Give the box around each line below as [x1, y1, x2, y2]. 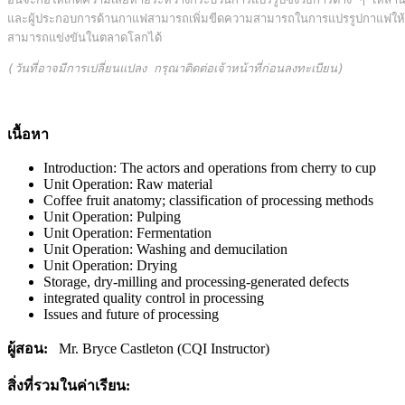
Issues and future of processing [43, 306, 219, 322]
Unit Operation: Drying [43, 257, 177, 273]
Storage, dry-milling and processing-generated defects [43, 273, 349, 289]
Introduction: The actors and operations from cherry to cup [43, 159, 376, 175]
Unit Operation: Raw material [43, 175, 212, 192]
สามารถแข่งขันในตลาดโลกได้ [7, 30, 162, 44]
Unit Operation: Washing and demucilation [43, 240, 287, 257]
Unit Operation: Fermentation [43, 224, 212, 240]
